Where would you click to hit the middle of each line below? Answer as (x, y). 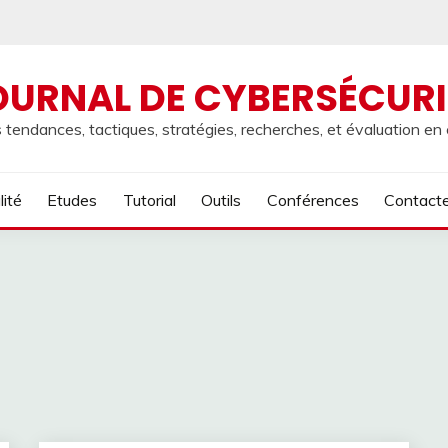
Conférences (312, 200)
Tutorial (149, 200)
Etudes (72, 200)
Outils (221, 200)
